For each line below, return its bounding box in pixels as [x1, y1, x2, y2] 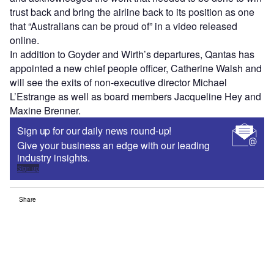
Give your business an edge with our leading [17, 138, 210, 153]
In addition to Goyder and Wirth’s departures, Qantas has [10, 47, 254, 62]
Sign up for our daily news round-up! [17, 124, 172, 138]
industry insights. [17, 150, 90, 165]
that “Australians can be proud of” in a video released [10, 19, 237, 34]
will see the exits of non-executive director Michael [10, 75, 227, 90]
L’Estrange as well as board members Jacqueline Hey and [10, 89, 261, 104]
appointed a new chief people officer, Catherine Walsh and [10, 61, 262, 76]
